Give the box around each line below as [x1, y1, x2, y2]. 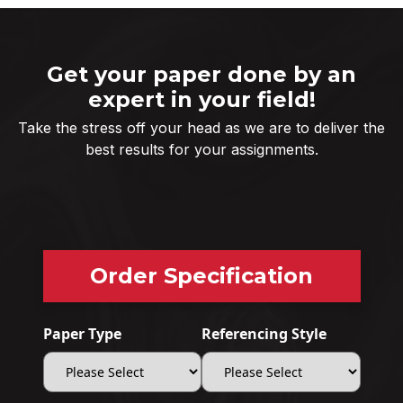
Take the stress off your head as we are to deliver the [18, 118, 385, 137]
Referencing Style [201, 323, 327, 344]
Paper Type [42, 323, 121, 344]
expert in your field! [87, 85, 316, 112]
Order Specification [90, 262, 313, 289]
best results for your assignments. [85, 139, 318, 158]
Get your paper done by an [47, 60, 356, 87]
